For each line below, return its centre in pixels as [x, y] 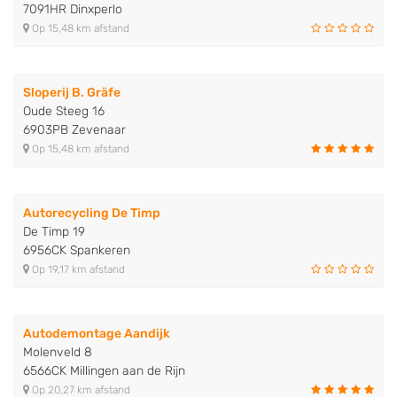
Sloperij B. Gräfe [72, 93]
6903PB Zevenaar [74, 130]
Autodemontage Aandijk [97, 334]
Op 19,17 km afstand [77, 270]
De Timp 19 [54, 232]
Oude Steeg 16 [64, 112]
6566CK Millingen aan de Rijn [104, 371]
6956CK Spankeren [77, 251]
